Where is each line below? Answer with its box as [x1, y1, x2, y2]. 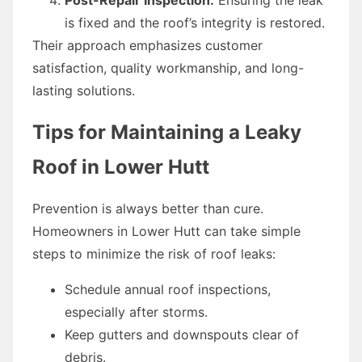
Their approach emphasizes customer [32, 36, 263, 53]
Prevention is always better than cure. [32, 200, 263, 217]
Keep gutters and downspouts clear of [65, 326, 299, 343]
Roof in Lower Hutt [32, 154, 209, 179]
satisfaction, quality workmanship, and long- [32, 59, 304, 76]
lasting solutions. [32, 82, 135, 99]
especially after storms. [65, 303, 208, 320]
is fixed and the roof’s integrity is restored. [65, 14, 325, 31]
